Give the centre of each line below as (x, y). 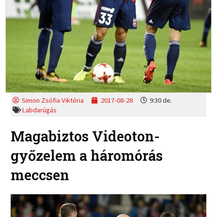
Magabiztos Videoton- (85, 136)
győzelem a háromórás (87, 155)
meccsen (40, 174)
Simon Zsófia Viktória (53, 100)
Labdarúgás (39, 110)
